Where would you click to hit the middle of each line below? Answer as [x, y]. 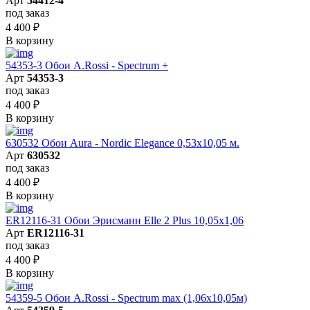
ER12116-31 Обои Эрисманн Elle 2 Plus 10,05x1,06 [125, 220]
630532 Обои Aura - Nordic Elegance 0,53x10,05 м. [122, 143]
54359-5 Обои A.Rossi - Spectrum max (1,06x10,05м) [126, 298]
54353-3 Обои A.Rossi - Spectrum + [87, 65]
